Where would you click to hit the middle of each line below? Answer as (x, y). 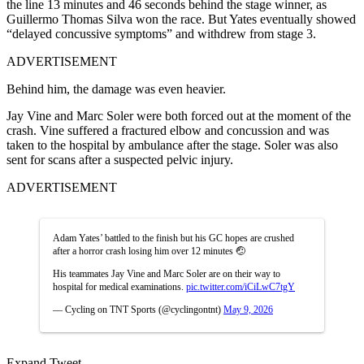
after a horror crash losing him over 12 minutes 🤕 (149, 251)
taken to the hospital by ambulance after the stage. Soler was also (172, 145)
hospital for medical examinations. (119, 286)
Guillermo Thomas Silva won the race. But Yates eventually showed (181, 19)
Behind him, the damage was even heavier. (116, 89)
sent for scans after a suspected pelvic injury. (120, 159)
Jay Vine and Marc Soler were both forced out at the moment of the (179, 115)
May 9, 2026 (248, 309)
